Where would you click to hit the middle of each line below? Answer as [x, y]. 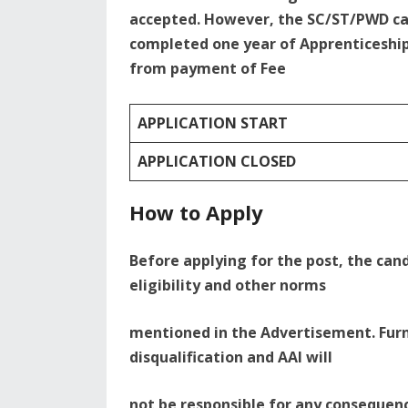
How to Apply [196, 213]
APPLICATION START [213, 123]
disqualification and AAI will [231, 357]
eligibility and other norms [228, 286]
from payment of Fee [208, 69]
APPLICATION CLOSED [217, 162]
